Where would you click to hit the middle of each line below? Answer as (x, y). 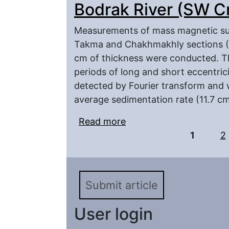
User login (113, 214)
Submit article (122, 185)
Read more (102, 121)
